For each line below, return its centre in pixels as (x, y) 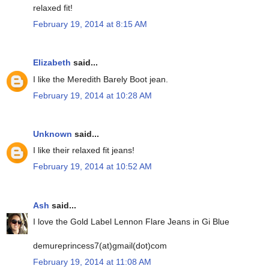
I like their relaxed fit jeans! (84, 150)
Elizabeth (52, 63)
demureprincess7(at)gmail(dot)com (100, 245)
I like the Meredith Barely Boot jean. (101, 79)
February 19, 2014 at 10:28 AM (92, 95)
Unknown (53, 134)
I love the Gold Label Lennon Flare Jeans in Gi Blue (131, 221)
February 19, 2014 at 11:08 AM (92, 261)
